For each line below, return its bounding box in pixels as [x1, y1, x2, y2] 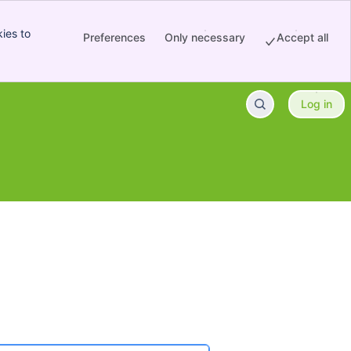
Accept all [277, 30, 328, 44]
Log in [301, 97, 332, 110]
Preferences [83, 30, 146, 44]
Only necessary [165, 30, 245, 44]
